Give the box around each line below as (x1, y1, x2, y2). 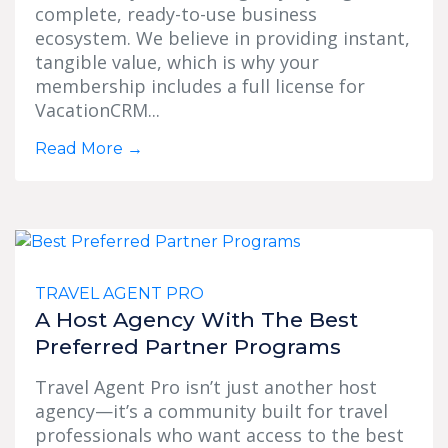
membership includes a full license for (35, 74, 365, 99)
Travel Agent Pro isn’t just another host (35, 375, 377, 400)
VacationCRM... (35, 98, 160, 123)
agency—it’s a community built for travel (35, 399, 388, 424)
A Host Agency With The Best (35, 307, 358, 333)
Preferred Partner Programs (35, 334, 341, 360)
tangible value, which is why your (35, 50, 319, 75)
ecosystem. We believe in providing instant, (35, 26, 410, 51)
